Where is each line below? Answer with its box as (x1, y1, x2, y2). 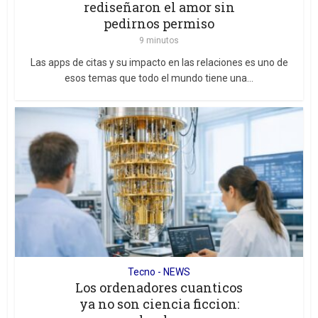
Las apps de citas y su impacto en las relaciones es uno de (30, 56, 288, 68)
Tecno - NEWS (128, 265, 190, 278)
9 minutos (139, 35, 179, 45)
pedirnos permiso (104, 14, 214, 32)
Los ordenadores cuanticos (75, 278, 243, 296)
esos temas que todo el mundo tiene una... (65, 72, 253, 84)
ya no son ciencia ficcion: (79, 295, 239, 312)
